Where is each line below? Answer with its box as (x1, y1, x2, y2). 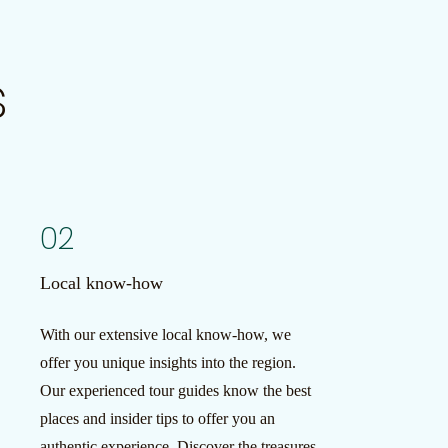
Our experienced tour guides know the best (39, 382, 311, 399)
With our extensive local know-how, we (39, 326, 291, 343)
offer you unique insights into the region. (39, 354, 296, 371)
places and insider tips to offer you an (39, 410, 275, 427)
